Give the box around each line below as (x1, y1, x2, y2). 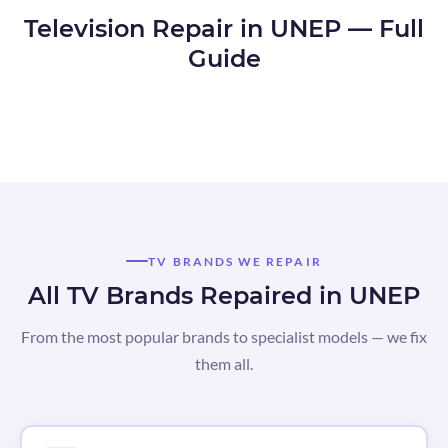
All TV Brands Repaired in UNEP (28, 280, 420, 310)
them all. (195, 353, 253, 373)
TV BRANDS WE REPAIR (148, 254, 322, 268)
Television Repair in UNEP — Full (24, 14, 424, 44)
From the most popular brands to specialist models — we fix (21, 326, 427, 346)
